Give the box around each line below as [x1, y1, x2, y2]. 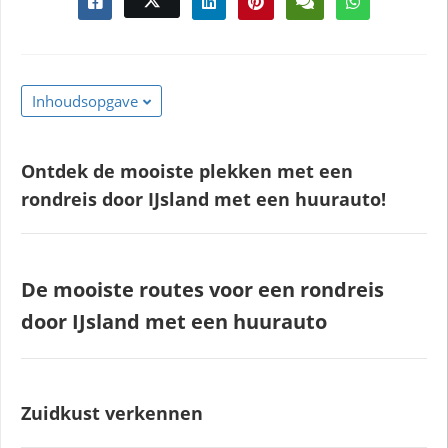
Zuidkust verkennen [21, 400, 203, 425]
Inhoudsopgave [32, 90, 138, 111]
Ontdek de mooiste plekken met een [21, 158, 353, 183]
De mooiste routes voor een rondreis [21, 275, 384, 303]
